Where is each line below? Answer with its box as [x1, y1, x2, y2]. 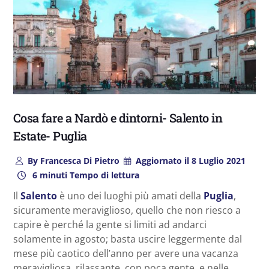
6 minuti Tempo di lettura [29, 169, 139, 181]
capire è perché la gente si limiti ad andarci [13, 217, 207, 231]
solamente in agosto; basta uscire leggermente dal [13, 232, 242, 246]
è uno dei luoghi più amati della [57, 189, 204, 202]
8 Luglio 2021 [189, 154, 246, 166]
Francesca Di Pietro [37, 154, 119, 166]
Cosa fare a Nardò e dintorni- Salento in [13, 109, 222, 125]
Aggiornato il [136, 154, 190, 166]
